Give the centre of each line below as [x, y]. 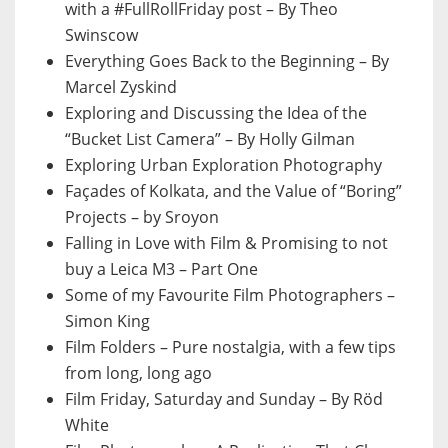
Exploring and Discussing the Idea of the [216, 113]
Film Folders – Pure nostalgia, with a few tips [230, 347]
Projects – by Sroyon [142, 217]
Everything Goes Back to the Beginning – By [227, 61]
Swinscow [101, 35]
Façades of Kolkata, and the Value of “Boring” [233, 191]
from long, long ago [138, 373]
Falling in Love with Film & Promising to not [226, 243]
